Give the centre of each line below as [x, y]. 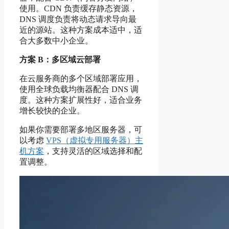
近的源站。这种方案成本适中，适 [81, 30]
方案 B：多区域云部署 [60, 59]
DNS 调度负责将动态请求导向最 [78, 19]
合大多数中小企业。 [56, 40]
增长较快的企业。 [52, 110]
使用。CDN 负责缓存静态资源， [78, 8]
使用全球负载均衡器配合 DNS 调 [79, 89]
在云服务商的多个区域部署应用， [81, 78]
